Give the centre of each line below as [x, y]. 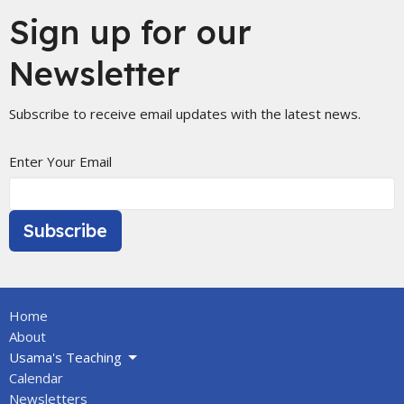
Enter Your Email [60, 162]
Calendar [36, 378]
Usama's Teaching [65, 358]
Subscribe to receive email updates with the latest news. [185, 114]
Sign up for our [130, 32]
